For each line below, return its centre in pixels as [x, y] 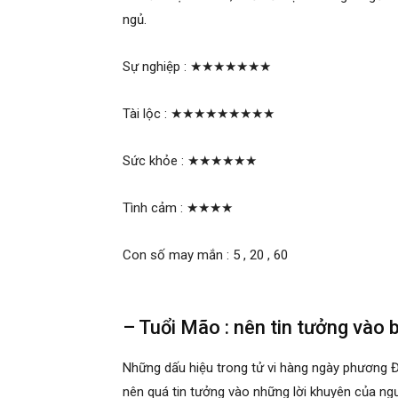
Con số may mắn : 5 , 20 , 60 [205, 255]
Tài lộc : [147, 114]
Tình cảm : [155, 208]
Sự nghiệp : [156, 67]
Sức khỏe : [155, 161]
